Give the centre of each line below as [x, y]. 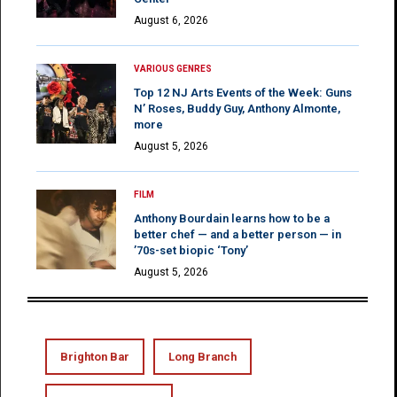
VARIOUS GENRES [173, 68]
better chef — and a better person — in [237, 234]
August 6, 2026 [171, 20]
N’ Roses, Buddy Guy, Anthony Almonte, [237, 108]
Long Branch [202, 356]
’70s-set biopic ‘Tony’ [191, 250]
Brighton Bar [95, 356]
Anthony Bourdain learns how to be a [232, 218]
